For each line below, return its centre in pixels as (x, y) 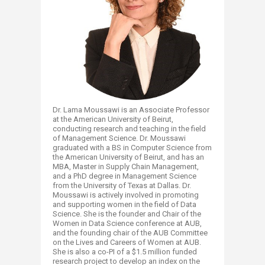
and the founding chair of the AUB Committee (130, 233)
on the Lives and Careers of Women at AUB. (127, 243)
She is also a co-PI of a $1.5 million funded (125, 252)
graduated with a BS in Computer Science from (132, 148)
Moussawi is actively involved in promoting (126, 195)
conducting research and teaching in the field (129, 129)
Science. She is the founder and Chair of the (127, 214)
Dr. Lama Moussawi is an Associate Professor (131, 110)
